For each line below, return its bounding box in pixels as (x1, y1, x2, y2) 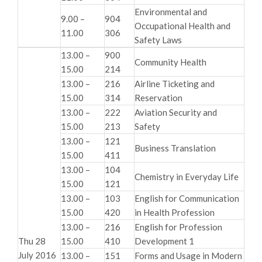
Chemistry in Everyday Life (135, 171, 239, 182)
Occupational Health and (135, 20, 230, 31)
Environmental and (135, 6, 207, 17)
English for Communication (135, 192, 239, 204)
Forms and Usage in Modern (135, 250, 242, 261)
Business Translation (135, 142, 216, 153)
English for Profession (135, 221, 222, 232)
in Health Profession (135, 206, 215, 218)
